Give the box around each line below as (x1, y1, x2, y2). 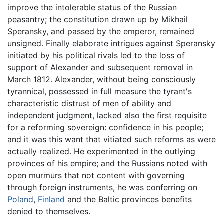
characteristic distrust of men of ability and (7, 98, 171, 108)
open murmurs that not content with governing (7, 170, 185, 180)
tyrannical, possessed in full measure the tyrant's (7, 86, 192, 96)
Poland (7, 194, 33, 204)
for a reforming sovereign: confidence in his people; (7, 122, 203, 132)
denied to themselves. (7, 206, 90, 216)
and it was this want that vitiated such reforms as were (7, 134, 216, 144)
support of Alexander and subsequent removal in (7, 62, 193, 72)
